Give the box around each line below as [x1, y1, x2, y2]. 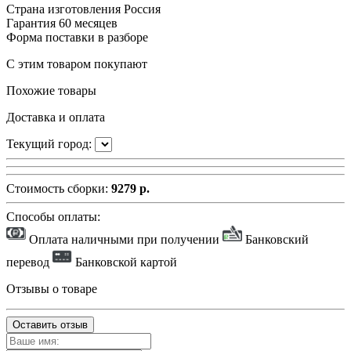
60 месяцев [59, 16, 118, 31]
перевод [6, 255, 52, 270]
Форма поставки [6, 31, 95, 45]
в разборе [98, 31, 148, 45]
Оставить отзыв [13, 319, 88, 331]
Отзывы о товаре [6, 282, 97, 296]
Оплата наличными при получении [26, 233, 223, 247]
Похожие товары [6, 84, 96, 98]
